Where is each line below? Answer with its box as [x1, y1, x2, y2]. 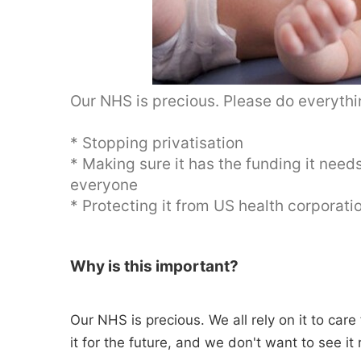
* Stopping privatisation [70, 134, 243, 152]
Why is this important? [70, 257, 239, 276]
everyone [70, 176, 138, 194]
